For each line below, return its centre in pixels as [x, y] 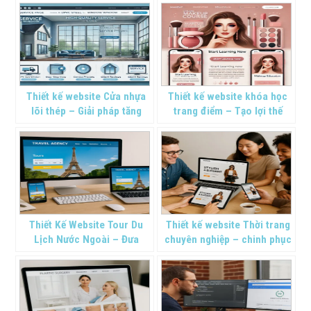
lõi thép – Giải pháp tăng [86, 111]
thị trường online [228, 254]
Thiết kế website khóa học [228, 97]
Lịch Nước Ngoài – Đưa [86, 240]
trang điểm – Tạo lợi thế [228, 111]
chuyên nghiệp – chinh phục [228, 240]
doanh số [86, 126]
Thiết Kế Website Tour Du [86, 225]
